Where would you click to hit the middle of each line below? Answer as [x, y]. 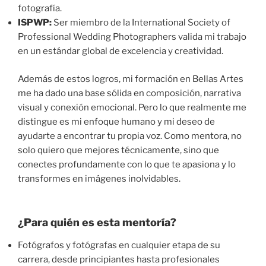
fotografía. [40, 9]
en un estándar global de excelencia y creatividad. [121, 51]
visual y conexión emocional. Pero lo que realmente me [132, 107]
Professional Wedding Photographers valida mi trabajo [132, 37]
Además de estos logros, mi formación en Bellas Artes [131, 79]
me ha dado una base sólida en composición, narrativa [129, 93]
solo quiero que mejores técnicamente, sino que [118, 150]
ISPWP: [35, 23]
